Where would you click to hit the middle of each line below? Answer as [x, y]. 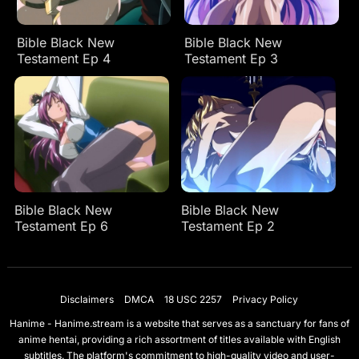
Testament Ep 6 [62, 226]
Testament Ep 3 [232, 58]
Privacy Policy [266, 299]
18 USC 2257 [194, 299]
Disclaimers [87, 299]
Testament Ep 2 [228, 226]
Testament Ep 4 [63, 58]
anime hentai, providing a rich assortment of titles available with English [179, 339]
